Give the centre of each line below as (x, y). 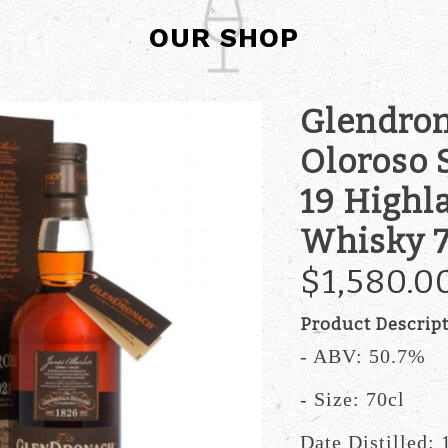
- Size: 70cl (352, 398)
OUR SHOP (224, 37)
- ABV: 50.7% (362, 355)
